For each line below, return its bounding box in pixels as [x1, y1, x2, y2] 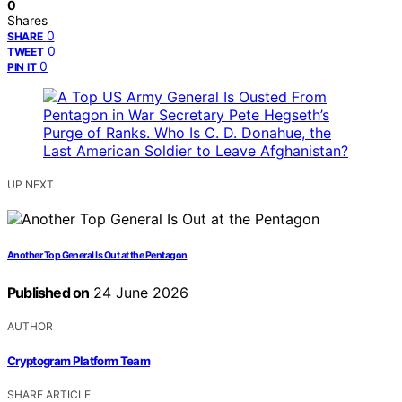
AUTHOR [7, 319, 53, 334]
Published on [7, 284, 90, 302]
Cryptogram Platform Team [7, 353, 151, 368]
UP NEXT [7, 178, 54, 192]
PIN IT [7, 60, 37, 74]
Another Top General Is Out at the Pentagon [7, 249, 188, 262]
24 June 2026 [89, 284, 189, 302]
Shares [7, 13, 48, 29]
